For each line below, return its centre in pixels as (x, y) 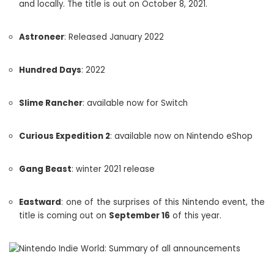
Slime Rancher (51, 103)
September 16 (139, 216)
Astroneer (42, 37)
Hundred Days (50, 70)
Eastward (40, 202)
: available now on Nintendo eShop (181, 136)
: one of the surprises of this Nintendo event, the (163, 202)
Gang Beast (45, 169)
